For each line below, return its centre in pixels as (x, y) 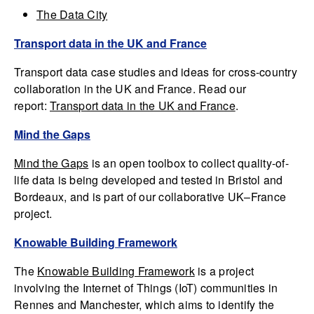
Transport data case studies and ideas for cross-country (156, 72)
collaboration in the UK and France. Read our (130, 89)
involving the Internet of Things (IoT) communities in (146, 288)
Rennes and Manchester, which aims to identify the (144, 305)
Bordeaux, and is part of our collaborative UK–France (150, 197)
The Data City (72, 14)
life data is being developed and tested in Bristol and (149, 180)
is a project (224, 271)
